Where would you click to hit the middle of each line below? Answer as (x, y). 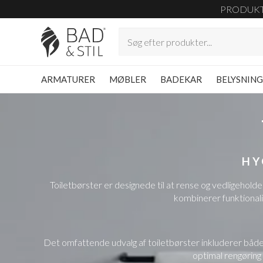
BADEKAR (181, 79)
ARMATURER (68, 79)
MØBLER (128, 79)
